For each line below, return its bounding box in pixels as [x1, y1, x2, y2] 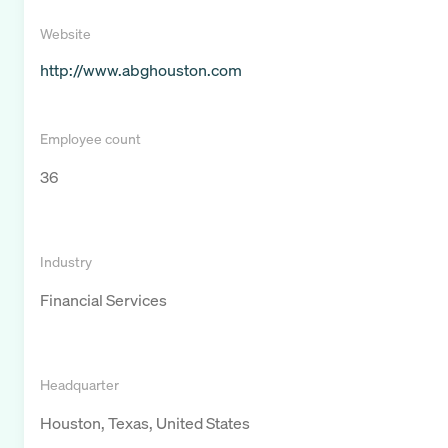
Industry [40, 252, 92, 272]
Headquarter [40, 375, 119, 395]
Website [40, 24, 91, 44]
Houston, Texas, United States [40, 412, 250, 435]
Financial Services [40, 289, 167, 312]
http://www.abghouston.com [40, 59, 242, 82]
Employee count [40, 129, 141, 149]
